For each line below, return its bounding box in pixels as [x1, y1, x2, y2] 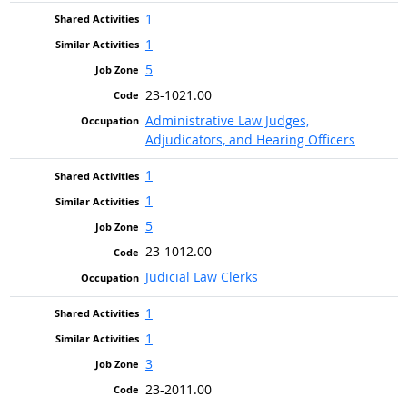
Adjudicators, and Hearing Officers [144, 130, 355, 148]
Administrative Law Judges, [144, 111, 309, 129]
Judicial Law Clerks [144, 268, 258, 286]
